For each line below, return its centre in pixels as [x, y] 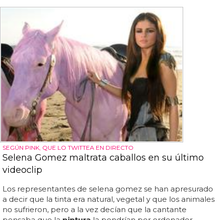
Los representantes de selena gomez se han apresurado [108, 189]
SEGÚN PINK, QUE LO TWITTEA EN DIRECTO [68, 147]
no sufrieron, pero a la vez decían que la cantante [95, 209]
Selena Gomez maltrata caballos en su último [103, 157]
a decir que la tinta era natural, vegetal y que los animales [109, 199]
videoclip [22, 170]
